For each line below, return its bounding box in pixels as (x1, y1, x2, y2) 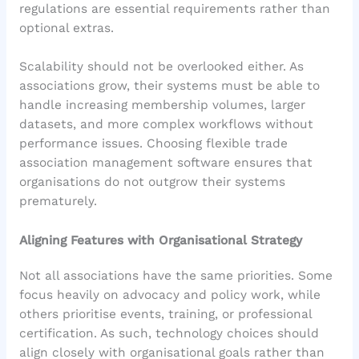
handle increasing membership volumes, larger (18, 98, 305, 113)
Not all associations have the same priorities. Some (18, 268, 333, 284)
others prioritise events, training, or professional (18, 307, 312, 322)
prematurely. (18, 194, 97, 209)
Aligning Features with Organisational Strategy (18, 233, 302, 248)
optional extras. (18, 20, 114, 35)
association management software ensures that (18, 155, 313, 171)
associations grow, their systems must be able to (18, 79, 320, 94)
